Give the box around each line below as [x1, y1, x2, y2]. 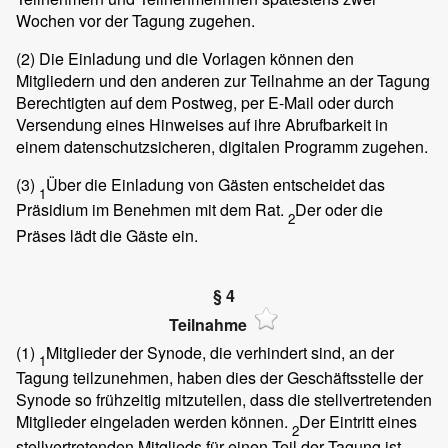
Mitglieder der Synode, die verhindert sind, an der [46, 340, 394, 364]
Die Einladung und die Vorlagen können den [35, 47, 354, 71]
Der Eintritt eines [299, 410, 417, 434]
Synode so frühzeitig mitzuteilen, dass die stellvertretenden [16, 388, 432, 412]
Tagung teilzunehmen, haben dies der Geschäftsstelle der [16, 366, 423, 390]
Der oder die [295, 198, 383, 222]
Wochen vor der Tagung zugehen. [16, 9, 255, 33]
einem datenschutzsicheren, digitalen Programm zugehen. [16, 135, 428, 159]
